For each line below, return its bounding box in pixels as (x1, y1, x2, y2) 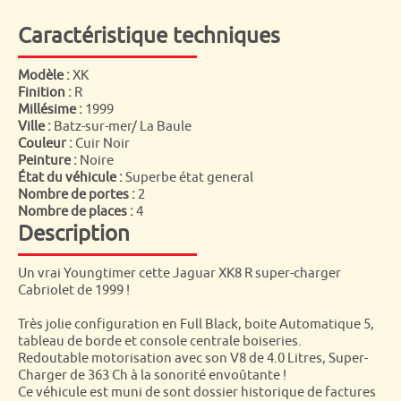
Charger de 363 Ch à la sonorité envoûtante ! (18, 367, 286, 384)
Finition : (18, 84, 72, 101)
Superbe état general (123, 169, 253, 186)
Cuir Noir (73, 135, 130, 152)
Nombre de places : (18, 203, 133, 220)
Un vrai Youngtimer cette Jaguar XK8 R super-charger (18, 265, 341, 282)
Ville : (18, 118, 51, 135)
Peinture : (18, 152, 77, 169)
